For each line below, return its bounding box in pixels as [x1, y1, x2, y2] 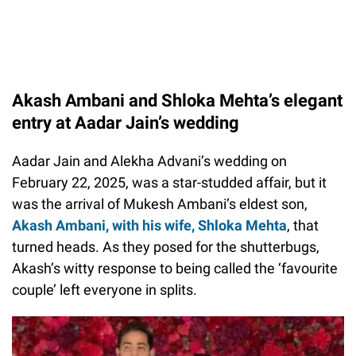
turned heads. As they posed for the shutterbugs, [12, 238, 319, 255]
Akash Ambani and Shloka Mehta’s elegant [12, 90, 342, 110]
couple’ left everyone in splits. [12, 281, 197, 298]
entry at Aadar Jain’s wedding [12, 112, 239, 133]
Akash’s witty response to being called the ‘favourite [12, 259, 338, 277]
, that [287, 216, 319, 234]
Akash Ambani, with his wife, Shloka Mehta [12, 216, 287, 234]
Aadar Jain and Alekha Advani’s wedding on [12, 152, 287, 169]
